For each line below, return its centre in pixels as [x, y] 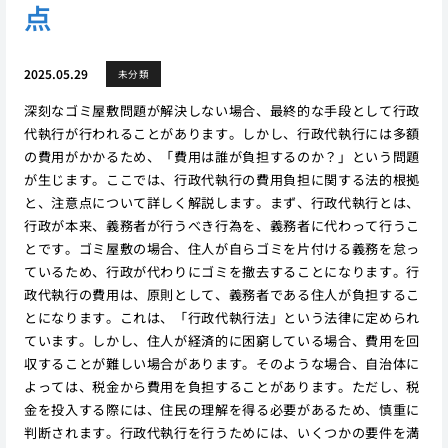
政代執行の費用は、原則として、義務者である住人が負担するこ [221, 294]
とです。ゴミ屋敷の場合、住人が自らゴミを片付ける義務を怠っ [221, 248]
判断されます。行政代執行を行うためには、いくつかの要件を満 [221, 432]
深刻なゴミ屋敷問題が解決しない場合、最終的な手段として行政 [221, 110]
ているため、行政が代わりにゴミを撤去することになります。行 [221, 271]
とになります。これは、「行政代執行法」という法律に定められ [221, 317]
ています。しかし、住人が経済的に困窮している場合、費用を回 [221, 340]
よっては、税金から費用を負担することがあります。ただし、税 [221, 386]
